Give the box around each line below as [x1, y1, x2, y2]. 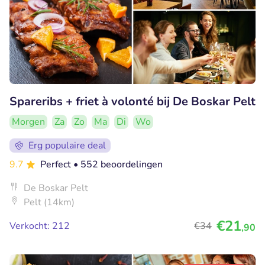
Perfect [40, 157, 73, 171]
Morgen [12, 115, 45, 128]
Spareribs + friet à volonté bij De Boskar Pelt [9, 93, 256, 109]
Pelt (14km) [24, 195, 75, 209]
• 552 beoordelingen [73, 157, 163, 171]
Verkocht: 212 [9, 219, 70, 232]
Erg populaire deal [28, 138, 106, 152]
